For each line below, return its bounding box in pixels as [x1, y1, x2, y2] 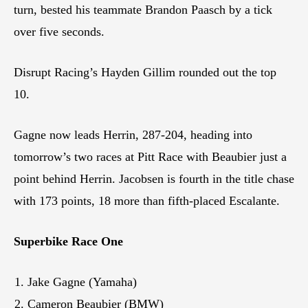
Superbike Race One [14, 234, 123, 249]
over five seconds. [14, 25, 104, 39]
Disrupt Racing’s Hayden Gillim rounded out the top [14, 65, 276, 80]
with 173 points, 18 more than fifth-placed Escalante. [14, 194, 280, 208]
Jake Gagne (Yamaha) [27, 275, 137, 289]
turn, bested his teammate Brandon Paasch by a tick [14, 3, 272, 17]
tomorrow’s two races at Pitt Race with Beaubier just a [14, 150, 287, 164]
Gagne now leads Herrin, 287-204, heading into [14, 128, 252, 142]
